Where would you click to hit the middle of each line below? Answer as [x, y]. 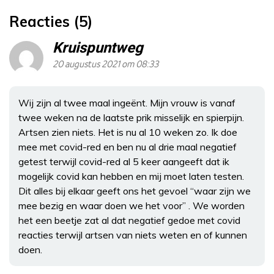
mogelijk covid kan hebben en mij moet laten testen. [131, 176]
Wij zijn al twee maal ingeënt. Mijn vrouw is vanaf [127, 102]
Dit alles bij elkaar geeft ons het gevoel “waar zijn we [135, 191]
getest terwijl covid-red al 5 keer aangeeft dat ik [124, 161]
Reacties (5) [51, 21]
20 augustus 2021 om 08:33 [106, 64]
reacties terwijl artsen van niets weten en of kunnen [133, 235]
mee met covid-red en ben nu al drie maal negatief [128, 146]
